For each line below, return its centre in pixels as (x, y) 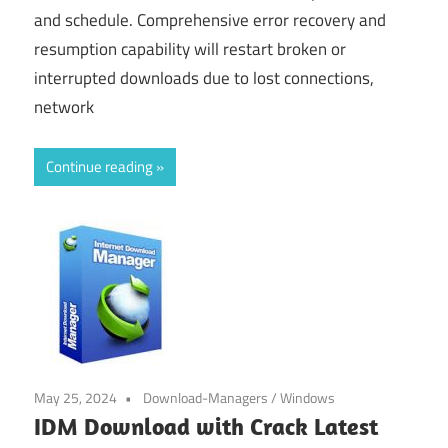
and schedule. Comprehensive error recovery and (210, 20)
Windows (307, 397)
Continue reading (99, 166)
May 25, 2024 (75, 397)
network (64, 107)
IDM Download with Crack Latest (206, 425)
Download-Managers (205, 397)
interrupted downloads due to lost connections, (204, 78)
